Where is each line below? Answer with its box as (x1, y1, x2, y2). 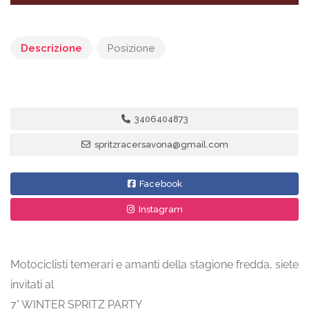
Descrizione (21, 41, 82, 54)
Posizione (107, 41, 155, 54)
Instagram (136, 203, 183, 215)
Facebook (137, 178, 182, 189)
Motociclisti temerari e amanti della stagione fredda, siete (10, 257, 299, 271)
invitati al (10, 277, 54, 291)
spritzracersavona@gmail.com (92, 139, 228, 150)
